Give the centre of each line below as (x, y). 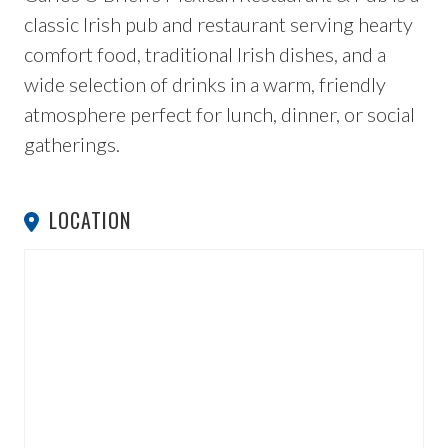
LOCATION (87, 220)
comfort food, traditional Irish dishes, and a (205, 54)
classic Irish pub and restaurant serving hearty (218, 24)
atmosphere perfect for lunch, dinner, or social (219, 114)
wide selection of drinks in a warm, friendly (205, 84)
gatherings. (72, 144)
